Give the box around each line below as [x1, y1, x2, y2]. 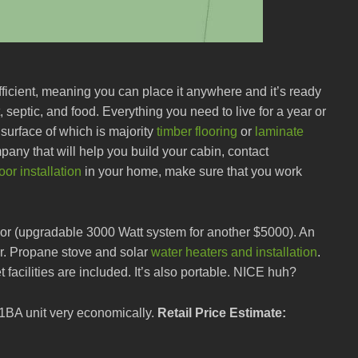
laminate [255, 125, 304, 139]
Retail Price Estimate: [157, 306, 286, 320]
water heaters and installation [151, 245, 317, 260]
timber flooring [157, 125, 237, 139]
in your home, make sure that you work [82, 165, 302, 179]
